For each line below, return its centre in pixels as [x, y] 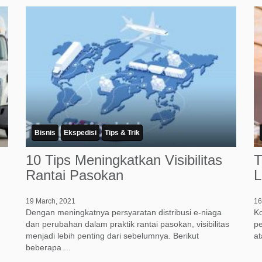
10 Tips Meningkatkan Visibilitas [124, 160]
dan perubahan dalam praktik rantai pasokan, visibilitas [127, 224]
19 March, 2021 [51, 201]
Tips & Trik [122, 133]
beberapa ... [48, 248]
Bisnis [45, 133]
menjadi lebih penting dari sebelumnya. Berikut [112, 236]
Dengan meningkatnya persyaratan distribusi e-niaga [124, 213]
